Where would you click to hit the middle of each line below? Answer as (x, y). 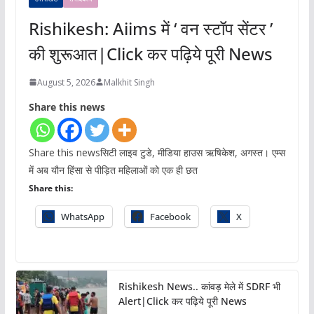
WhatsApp (82, 216)
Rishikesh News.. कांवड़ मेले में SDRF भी (199, 286)
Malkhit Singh (129, 82)
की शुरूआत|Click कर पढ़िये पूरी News (150, 53)
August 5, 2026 (66, 82)
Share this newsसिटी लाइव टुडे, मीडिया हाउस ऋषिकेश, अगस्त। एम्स (157, 152)
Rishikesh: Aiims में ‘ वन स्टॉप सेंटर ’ (150, 28)
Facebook (170, 216)
